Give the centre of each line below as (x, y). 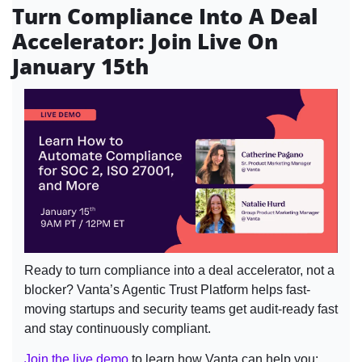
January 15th (80, 66)
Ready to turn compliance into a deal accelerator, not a (179, 270)
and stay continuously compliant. (118, 328)
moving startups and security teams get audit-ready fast (181, 309)
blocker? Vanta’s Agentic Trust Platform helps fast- (167, 289)
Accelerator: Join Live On (145, 41)
